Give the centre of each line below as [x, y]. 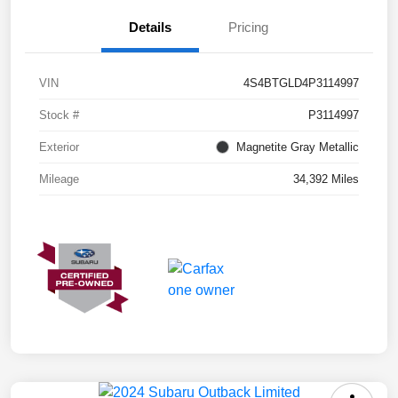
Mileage [59, 179]
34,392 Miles [326, 179]
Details [150, 28]
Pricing [248, 28]
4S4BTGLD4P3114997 [301, 84]
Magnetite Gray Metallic [298, 147]
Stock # [59, 115]
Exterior [59, 147]
